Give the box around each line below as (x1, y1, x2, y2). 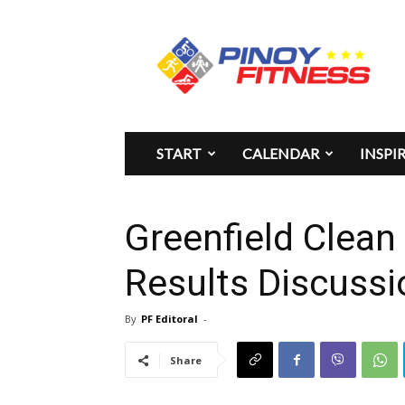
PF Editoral (141, 312, 198, 325)
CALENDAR (242, 145, 319, 162)
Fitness (171, 44, 212, 61)
